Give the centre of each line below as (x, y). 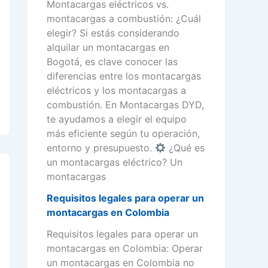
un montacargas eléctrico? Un (115, 162)
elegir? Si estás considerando (113, 33)
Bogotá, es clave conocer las (112, 62)
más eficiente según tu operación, (123, 134)
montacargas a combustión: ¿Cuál (124, 19)
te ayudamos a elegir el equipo (117, 119)
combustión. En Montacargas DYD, (125, 105)
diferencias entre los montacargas (124, 76)
